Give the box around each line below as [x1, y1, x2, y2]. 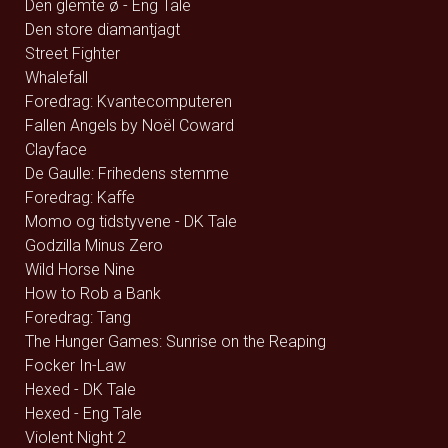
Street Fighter [25, 44, 120, 63]
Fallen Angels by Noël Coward [25, 116, 234, 135]
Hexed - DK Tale [25, 380, 136, 399]
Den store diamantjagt [25, 20, 180, 39]
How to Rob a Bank [25, 284, 161, 303]
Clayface [25, 140, 87, 159]
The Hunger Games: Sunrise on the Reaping [25, 332, 326, 351]
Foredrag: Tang [25, 308, 131, 327]
